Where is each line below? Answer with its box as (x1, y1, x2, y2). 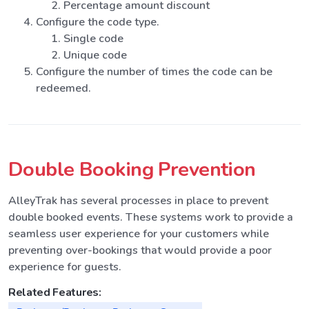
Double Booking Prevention (8, 155, 256, 183)
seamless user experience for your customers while (8, 226, 269, 241)
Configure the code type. (36, 14, 159, 30)
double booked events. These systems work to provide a (8, 209, 293, 225)
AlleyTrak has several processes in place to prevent (8, 192, 268, 208)
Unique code (63, 47, 127, 63)
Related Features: (8, 284, 101, 300)
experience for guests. (8, 259, 121, 275)
